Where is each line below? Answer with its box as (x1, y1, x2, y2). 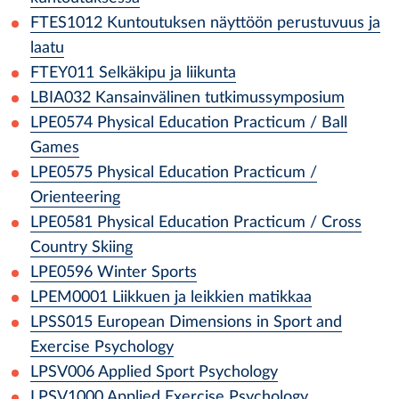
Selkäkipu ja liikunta (99, 65, 236, 80)
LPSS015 (30, 314, 93, 330)
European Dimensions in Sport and (97, 314, 342, 330)
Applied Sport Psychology (98, 364, 278, 379)
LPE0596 (30, 265, 93, 280)
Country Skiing (30, 240, 133, 255)
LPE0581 (30, 215, 93, 230)
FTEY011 (30, 65, 94, 80)
